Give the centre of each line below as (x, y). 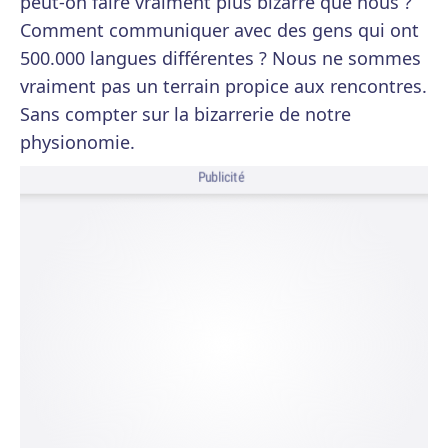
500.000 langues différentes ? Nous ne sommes (220, 58)
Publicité (221, 177)
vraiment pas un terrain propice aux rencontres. (223, 86)
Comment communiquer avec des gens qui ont (219, 30)
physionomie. (77, 142)
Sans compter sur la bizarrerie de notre (185, 114)
